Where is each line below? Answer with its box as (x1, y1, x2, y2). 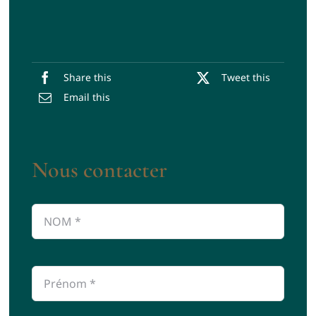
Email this (63, 90, 110, 104)
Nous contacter (31, 156, 167, 184)
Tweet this (221, 70, 271, 84)
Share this (63, 70, 111, 84)
